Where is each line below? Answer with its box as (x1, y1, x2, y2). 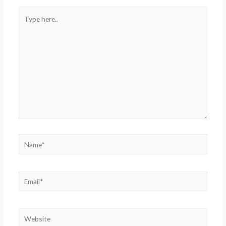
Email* (18, 173, 37, 182)
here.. (18, 21, 35, 30)
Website (18, 210, 44, 219)
